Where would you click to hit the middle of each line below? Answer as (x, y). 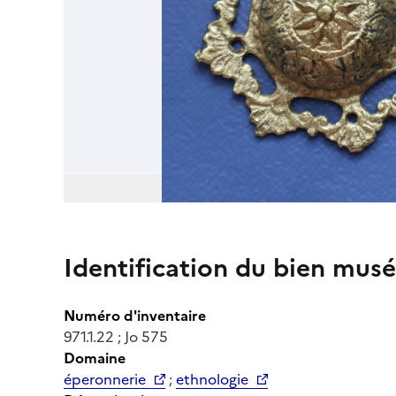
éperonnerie (105, 379)
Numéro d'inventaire (135, 315)
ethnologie (212, 379)
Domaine (95, 358)
